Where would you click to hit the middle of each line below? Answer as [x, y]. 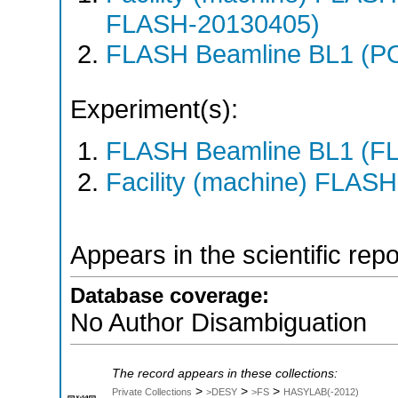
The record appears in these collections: [225, 374]
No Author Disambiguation [219, 323]
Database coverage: [170, 296]
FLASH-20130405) [213, 24]
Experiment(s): [154, 109]
